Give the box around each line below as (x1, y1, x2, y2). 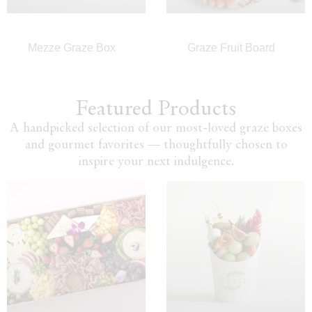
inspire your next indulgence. (78, 155, 234, 169)
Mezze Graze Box (28, 42, 116, 54)
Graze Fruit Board (187, 42, 275, 54)
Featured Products (75, 99, 237, 121)
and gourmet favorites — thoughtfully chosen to (24, 139, 288, 153)
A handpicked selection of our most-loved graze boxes (10, 122, 302, 136)
